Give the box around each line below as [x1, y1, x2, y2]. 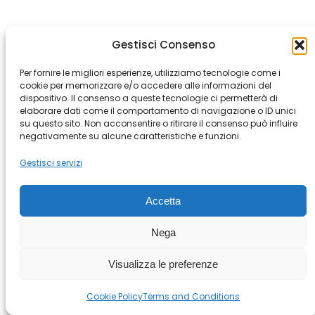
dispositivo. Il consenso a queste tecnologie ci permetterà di [20, 92, 278, 104]
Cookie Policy [86, 290, 143, 302]
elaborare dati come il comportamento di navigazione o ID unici [20, 105, 296, 117]
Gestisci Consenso [111, 37, 215, 52]
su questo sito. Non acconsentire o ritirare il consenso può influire [20, 117, 297, 129]
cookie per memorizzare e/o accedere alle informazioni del [20, 79, 271, 91]
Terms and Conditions [143, 290, 240, 302]
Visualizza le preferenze [108, 257, 218, 270]
